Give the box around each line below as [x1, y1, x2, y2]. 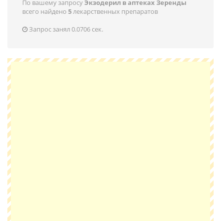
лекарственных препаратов [72, 7, 158, 16]
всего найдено [22, 7, 68, 16]
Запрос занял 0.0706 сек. [28, 25, 103, 34]
